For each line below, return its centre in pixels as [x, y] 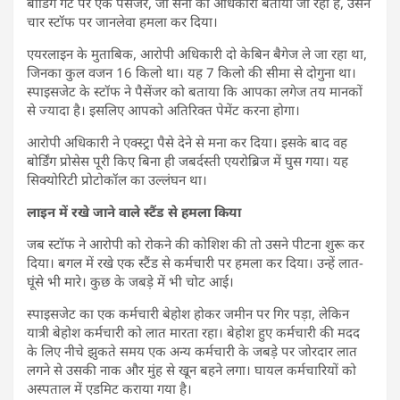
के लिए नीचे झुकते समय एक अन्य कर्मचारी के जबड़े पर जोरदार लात [192, 350]
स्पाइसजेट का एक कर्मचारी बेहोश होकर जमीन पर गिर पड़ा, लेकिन [188, 313]
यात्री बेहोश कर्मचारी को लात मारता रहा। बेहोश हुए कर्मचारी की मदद [193, 332]
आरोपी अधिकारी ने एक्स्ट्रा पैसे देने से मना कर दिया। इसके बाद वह [187, 142]
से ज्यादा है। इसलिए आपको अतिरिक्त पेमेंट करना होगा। [163, 109]
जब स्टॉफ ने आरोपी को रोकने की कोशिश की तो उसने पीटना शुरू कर [196, 243]
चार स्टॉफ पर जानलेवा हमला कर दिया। [122, 21]
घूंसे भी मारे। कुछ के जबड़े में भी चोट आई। [130, 281]
